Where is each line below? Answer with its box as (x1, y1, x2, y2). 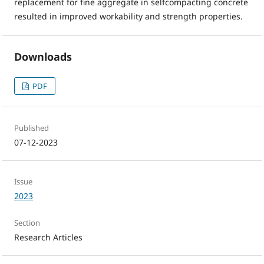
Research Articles (14, 232, 82, 243)
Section (14, 217, 40, 229)
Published (14, 123, 49, 134)
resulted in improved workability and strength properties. (14, 11, 243, 22)
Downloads (14, 49, 72, 64)
